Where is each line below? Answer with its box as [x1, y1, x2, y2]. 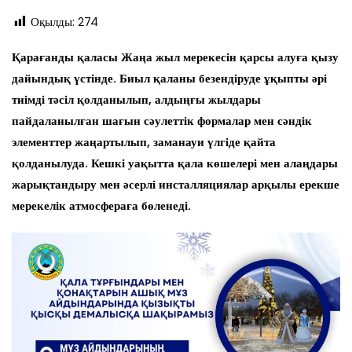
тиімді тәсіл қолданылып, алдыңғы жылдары [12, 92, 261, 108]
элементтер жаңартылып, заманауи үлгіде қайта [12, 134, 276, 151]
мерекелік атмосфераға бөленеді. [12, 198, 191, 214]
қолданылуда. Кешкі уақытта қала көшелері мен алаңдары [12, 156, 338, 172]
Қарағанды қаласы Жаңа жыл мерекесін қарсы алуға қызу [12, 49, 339, 66]
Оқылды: [31, 14, 75, 31]
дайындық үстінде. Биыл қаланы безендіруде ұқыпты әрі [12, 71, 327, 87]
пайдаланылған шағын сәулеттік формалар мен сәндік [12, 113, 312, 130]
